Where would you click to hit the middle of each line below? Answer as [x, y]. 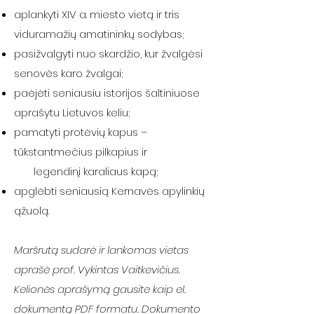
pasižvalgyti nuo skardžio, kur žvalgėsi [108, 54]
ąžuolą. [32, 211]
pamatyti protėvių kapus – [81, 132]
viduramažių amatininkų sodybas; [99, 34]
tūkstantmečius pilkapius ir [81, 152]
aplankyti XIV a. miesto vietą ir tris [97, 14]
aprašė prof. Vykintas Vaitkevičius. [97, 269]
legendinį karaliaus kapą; [86, 171]
